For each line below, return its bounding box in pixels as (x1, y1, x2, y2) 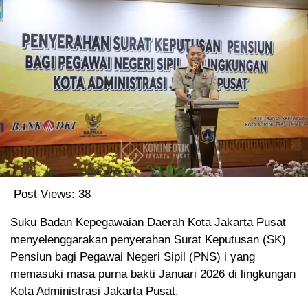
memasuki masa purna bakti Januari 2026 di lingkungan (10, 267, 296, 280)
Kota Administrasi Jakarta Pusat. (10, 284, 179, 298)
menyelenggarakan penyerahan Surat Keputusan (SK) (10, 232, 286, 246)
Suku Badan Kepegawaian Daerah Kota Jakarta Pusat (10, 215, 286, 229)
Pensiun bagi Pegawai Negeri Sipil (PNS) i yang (10, 250, 255, 263)
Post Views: (14, 187, 75, 201)
